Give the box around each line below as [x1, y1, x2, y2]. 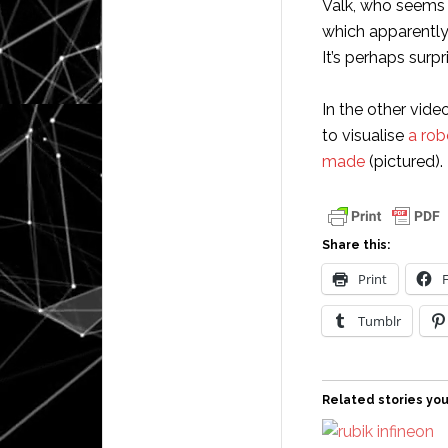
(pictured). [365, 152, 443, 171]
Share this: [322, 238, 390, 252]
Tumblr [358, 312, 401, 330]
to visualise [322, 126, 408, 145]
